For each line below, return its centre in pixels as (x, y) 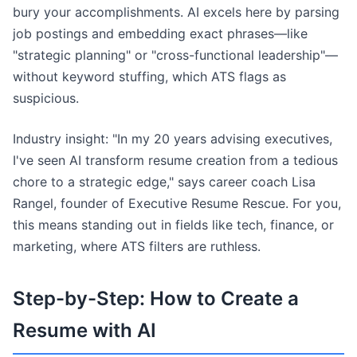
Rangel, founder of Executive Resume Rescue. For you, (177, 203)
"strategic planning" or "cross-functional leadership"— (175, 55)
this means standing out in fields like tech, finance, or (173, 225)
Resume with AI (84, 330)
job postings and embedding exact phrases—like (160, 33)
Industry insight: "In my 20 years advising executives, (173, 139)
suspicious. (46, 98)
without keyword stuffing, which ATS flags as (149, 76)
